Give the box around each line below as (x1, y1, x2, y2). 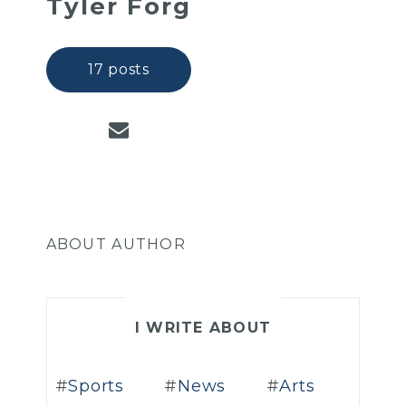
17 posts (88, 61, 150, 79)
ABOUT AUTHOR (45, 236, 186, 254)
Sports (68, 376, 124, 397)
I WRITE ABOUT (134, 319, 272, 337)
